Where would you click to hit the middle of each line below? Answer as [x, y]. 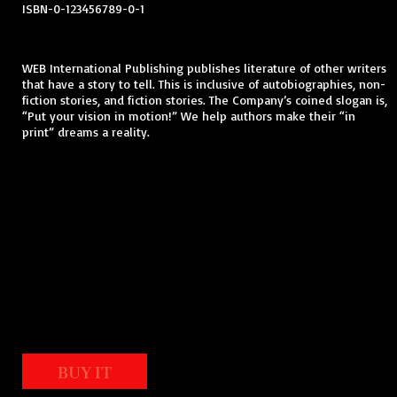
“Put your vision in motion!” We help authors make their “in [189, 116]
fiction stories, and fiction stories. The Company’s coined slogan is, [205, 100]
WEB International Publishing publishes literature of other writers [204, 68]
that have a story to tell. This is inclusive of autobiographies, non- [204, 84]
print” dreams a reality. [86, 132]
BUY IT [85, 371]
